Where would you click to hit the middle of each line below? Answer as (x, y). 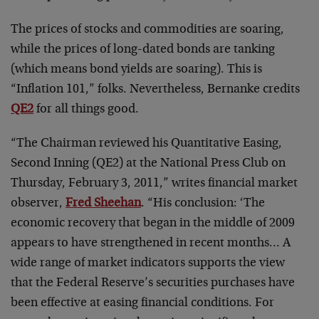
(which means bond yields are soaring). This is (136, 70)
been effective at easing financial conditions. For (142, 303)
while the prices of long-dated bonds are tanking (143, 50)
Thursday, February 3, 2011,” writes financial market (154, 184)
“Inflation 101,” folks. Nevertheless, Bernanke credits (155, 90)
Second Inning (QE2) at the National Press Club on (148, 164)
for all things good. (86, 110)
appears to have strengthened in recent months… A (151, 244)
